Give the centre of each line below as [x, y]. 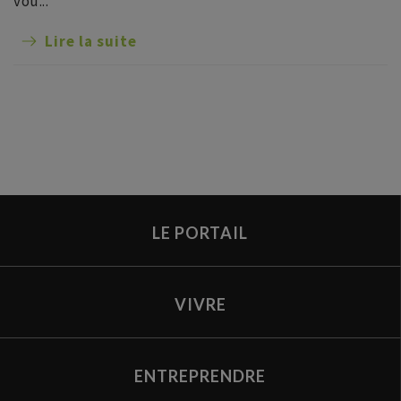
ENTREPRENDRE [200, 375]
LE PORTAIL [200, 232]
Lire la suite [91, 41]
